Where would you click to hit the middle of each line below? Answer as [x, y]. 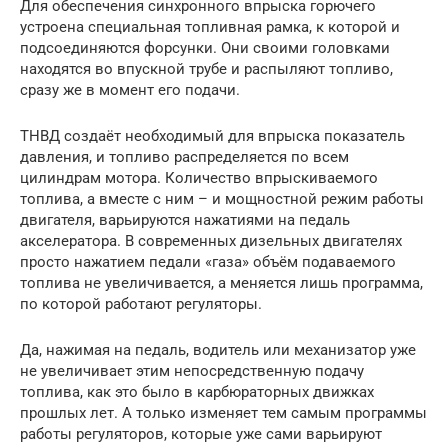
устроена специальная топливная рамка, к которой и [210, 26]
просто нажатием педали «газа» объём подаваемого [208, 261]
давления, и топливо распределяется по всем [184, 156]
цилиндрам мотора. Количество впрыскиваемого [199, 177]
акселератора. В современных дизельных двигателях [211, 240]
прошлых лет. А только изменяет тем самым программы [223, 412]
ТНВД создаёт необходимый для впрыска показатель [212, 135]
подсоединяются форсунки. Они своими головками [205, 47]
